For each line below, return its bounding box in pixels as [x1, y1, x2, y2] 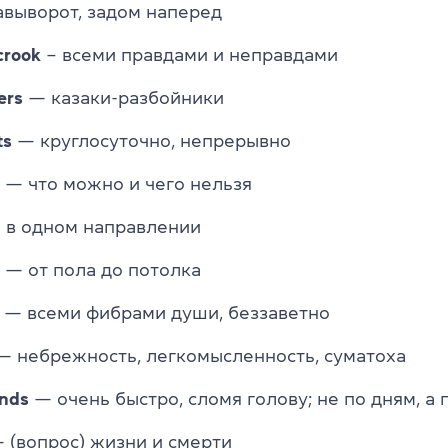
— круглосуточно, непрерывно [12, 131, 291, 150]
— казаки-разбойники [23, 88, 224, 107]
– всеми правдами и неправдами [41, 45, 338, 64]
